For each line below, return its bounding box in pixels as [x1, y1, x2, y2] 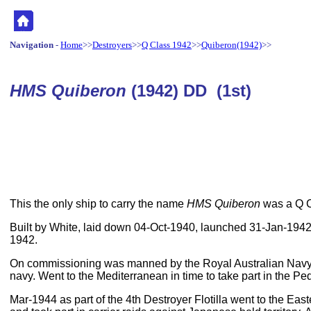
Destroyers [92, 40, 132, 50]
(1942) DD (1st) [131, 81, 251, 100]
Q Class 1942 [142, 40, 192, 50]
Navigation [10, 40, 53, 50]
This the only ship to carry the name [10, 198, 187, 210]
